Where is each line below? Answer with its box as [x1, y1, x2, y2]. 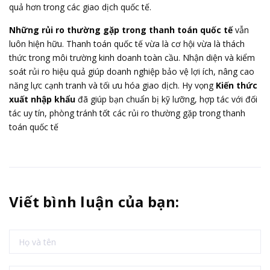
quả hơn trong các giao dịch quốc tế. [9, 1, 151, 13]
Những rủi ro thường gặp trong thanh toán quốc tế [9, 24, 233, 36]
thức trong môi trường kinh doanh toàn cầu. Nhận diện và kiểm [9, 52, 255, 63]
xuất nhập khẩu [9, 93, 78, 105]
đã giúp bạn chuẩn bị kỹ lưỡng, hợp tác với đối [78, 93, 257, 105]
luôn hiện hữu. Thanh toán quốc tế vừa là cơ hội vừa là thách [9, 38, 245, 49]
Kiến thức [216, 80, 257, 91]
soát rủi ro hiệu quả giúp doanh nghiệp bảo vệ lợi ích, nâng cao [9, 66, 254, 77]
